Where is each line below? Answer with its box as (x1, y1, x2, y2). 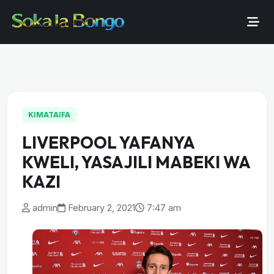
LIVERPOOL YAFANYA (22, 132, 194, 153)
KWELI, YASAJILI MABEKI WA (22, 152, 250, 172)
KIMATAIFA (28, 110, 70, 119)
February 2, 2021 (68, 202, 135, 213)
